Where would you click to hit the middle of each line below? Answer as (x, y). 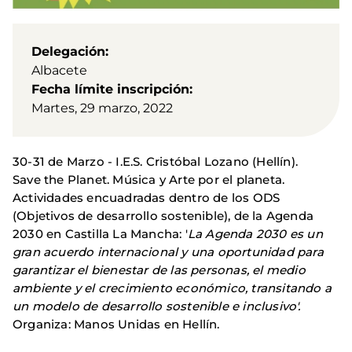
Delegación (68, 52)
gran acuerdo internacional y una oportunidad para (168, 252)
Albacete (59, 71)
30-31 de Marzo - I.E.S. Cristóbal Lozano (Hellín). (157, 162)
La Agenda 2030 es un (255, 234)
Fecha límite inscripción (110, 90)
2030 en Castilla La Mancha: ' (100, 234)
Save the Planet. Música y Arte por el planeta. (149, 180)
